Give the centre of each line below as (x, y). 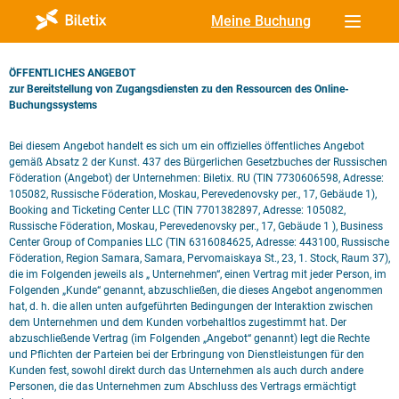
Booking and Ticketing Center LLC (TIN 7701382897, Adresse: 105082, (177, 210)
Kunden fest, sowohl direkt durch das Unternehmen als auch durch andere (186, 370)
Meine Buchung (261, 21)
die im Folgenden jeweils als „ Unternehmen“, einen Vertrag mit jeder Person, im (198, 274)
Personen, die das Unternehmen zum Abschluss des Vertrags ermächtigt (183, 387)
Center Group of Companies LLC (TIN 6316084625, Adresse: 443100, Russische (199, 242)
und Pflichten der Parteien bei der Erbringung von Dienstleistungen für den (187, 354)
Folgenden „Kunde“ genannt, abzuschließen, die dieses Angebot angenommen (196, 290)
